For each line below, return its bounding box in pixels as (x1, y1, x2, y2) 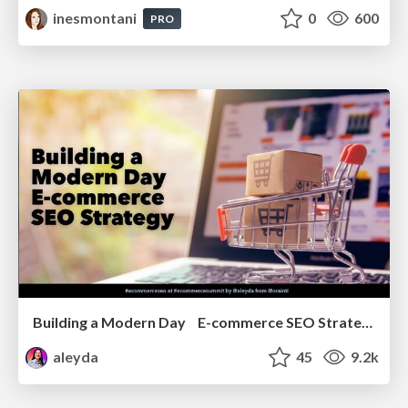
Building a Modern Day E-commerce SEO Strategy (362, 313, 372, 331)
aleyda (50, 348, 99, 366)
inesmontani (50, 8, 140, 26)
